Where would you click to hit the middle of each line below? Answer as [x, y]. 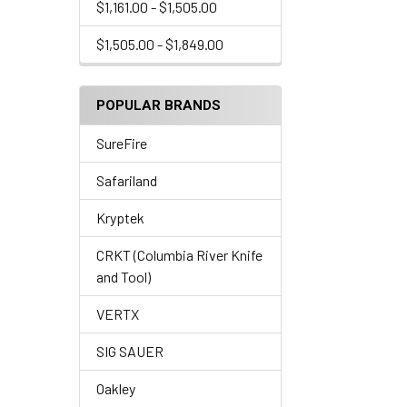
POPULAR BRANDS [159, 105]
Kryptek [120, 218]
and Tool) [124, 277]
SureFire [122, 143]
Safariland [127, 180]
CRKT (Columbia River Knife [179, 255]
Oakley [116, 388]
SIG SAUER [130, 351]
